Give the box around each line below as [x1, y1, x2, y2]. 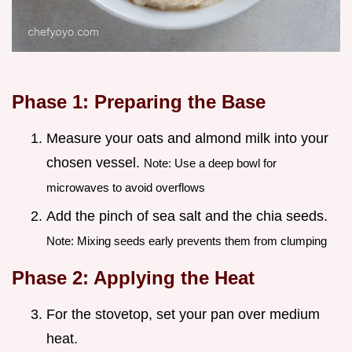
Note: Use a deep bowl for [144, 156, 277, 170]
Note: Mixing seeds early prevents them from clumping [46, 233, 327, 247]
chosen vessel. [46, 155, 144, 171]
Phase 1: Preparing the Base [12, 91, 266, 113]
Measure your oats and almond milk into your [46, 130, 328, 147]
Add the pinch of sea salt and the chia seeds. [46, 207, 328, 224]
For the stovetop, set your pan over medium [46, 306, 320, 322]
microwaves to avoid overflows [46, 181, 205, 195]
